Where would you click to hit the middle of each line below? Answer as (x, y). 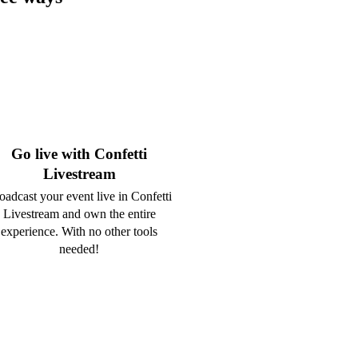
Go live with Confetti (80, 154)
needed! (80, 249)
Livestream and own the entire (79, 214)
